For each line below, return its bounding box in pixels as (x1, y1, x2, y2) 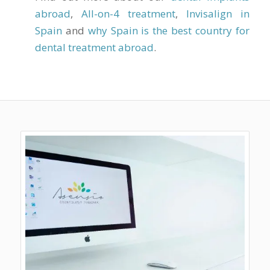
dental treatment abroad (34, 40, 154, 54)
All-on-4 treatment (81, 6, 175, 20)
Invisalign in (186, 6, 250, 20)
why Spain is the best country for (87, 23, 250, 37)
